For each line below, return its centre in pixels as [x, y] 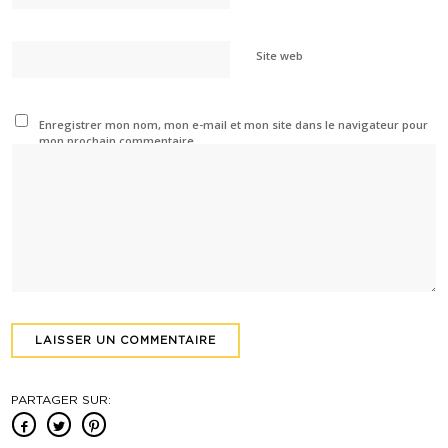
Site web [280, 55]
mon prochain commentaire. [117, 140]
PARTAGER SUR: [61, 399]
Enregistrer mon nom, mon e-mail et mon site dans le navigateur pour [233, 124]
